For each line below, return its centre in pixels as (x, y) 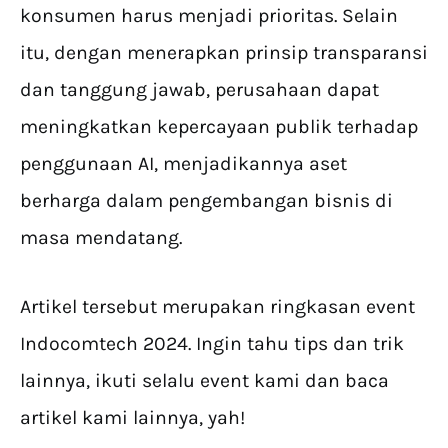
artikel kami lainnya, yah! (132, 418)
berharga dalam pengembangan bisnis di (206, 201)
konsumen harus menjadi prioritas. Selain (209, 16)
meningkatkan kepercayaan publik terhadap (219, 127)
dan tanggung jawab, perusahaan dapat (199, 90)
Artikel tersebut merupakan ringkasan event (217, 307)
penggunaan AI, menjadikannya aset (183, 164)
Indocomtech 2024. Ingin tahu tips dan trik (212, 344)
